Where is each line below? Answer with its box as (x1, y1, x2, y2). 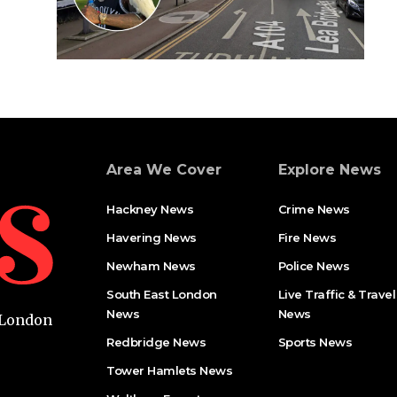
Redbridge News (106, 334, 206, 349)
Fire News (277, 230, 337, 245)
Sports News (277, 334, 353, 349)
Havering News (106, 230, 197, 245)
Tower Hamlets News (106, 362, 233, 378)
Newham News (106, 258, 196, 273)
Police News (277, 258, 350, 273)
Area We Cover (106, 160, 222, 178)
